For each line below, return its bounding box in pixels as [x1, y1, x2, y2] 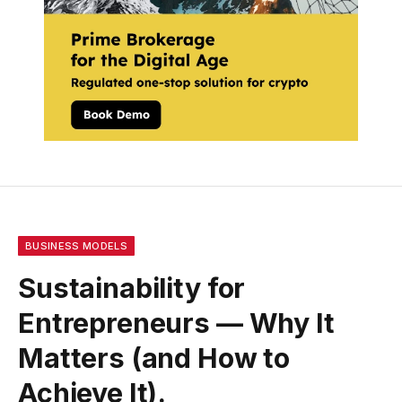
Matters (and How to [18, 341, 291, 374]
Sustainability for [18, 271, 246, 304]
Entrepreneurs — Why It [18, 306, 335, 339]
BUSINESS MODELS [25, 239, 127, 252]
